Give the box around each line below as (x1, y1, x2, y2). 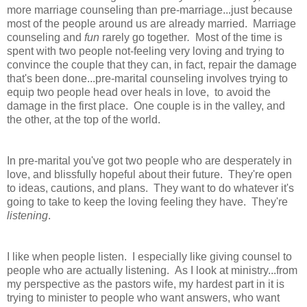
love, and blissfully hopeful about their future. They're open (7, 168, 292, 180)
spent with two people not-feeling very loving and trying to (7, 45, 284, 57)
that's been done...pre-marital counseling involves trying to (7, 72, 288, 84)
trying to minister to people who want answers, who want (7, 291, 280, 304)
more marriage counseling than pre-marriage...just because (7, 3, 293, 16)
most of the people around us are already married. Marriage (7, 17, 296, 29)
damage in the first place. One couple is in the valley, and (7, 99, 285, 112)
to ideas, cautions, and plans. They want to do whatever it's (7, 182, 294, 194)
